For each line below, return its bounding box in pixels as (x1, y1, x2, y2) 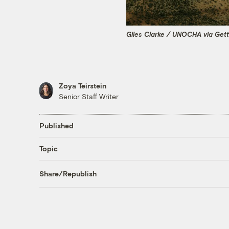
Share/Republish (39, 169, 97, 178)
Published (39, 121, 74, 130)
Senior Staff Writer (58, 91, 119, 101)
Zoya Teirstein (58, 81, 106, 90)
